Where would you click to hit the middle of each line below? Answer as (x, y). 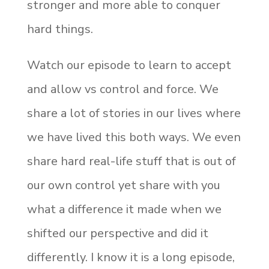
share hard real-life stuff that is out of (131, 161)
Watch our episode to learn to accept (129, 65)
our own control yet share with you (123, 185)
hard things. (61, 29)
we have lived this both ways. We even (134, 137)
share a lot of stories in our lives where (134, 113)
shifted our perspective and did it (117, 233)
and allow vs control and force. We (122, 89)
